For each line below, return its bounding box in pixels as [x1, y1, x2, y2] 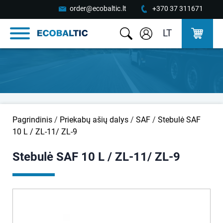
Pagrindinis [12, 115, 52, 124]
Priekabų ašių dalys [60, 115, 128, 124]
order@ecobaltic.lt [70, 4, 126, 12]
